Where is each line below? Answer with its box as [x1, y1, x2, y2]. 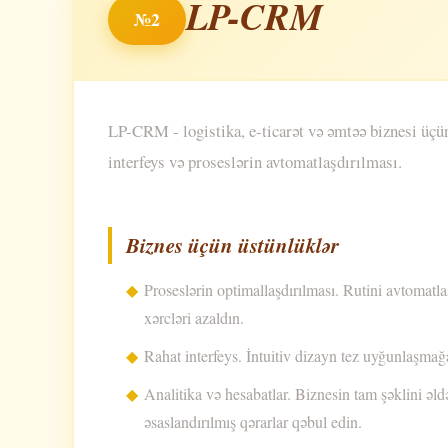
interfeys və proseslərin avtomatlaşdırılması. [108, 150, 402, 174]
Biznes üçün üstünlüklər [126, 230, 339, 261]
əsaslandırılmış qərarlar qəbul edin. [144, 411, 362, 433]
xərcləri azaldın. [144, 307, 244, 329]
